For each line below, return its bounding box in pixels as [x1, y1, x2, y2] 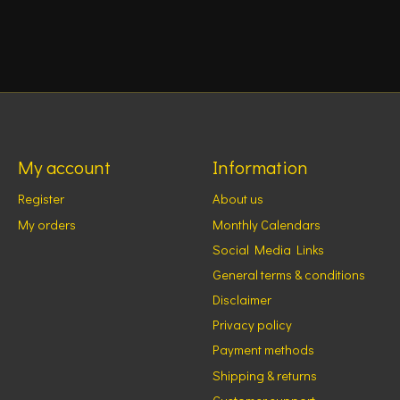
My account [17, 154, 111, 180]
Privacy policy [212, 316, 292, 334]
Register [17, 190, 64, 208]
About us [212, 190, 263, 208]
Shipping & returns [212, 366, 317, 384]
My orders [17, 215, 76, 233]
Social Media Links [212, 240, 324, 258]
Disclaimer [212, 291, 271, 309]
